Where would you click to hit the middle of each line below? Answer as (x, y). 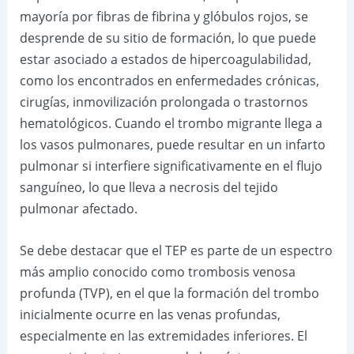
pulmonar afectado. (78, 209)
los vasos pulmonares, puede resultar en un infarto (172, 145)
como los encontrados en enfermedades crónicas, (169, 81)
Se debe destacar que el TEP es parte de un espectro (176, 250)
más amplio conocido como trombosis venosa (157, 271)
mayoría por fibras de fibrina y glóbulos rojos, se (164, 17)
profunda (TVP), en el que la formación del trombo (169, 293)
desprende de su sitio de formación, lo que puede (168, 38)
